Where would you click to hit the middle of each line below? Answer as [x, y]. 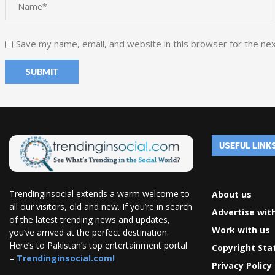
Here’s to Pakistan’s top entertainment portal [98, 245]
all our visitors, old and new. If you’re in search [101, 206]
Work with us [241, 230]
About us [231, 194]
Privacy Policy [242, 265]
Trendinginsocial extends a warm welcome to [99, 193]
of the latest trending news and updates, [90, 219]
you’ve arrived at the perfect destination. [90, 232]
